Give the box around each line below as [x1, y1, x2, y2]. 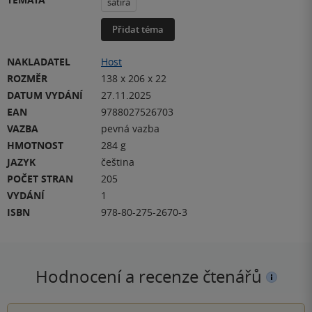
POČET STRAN [7, 171, 73, 185]
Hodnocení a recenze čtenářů [35, 265, 266, 288]
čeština [101, 155, 134, 169]
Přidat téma [112, 22, 164, 36]
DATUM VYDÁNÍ [7, 88, 83, 102]
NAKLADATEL [7, 54, 70, 68]
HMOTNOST [7, 138, 63, 152]
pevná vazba [101, 121, 159, 135]
